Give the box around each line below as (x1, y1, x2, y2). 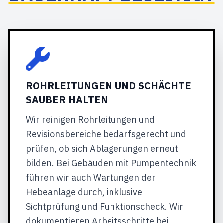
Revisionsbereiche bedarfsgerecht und (26, 128, 186, 140)
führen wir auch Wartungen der (26, 172, 156, 183)
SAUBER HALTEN (26, 93, 108, 106)
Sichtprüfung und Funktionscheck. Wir (26, 201, 183, 212)
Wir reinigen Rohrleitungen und (26, 114, 155, 125)
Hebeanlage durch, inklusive (26, 186, 142, 198)
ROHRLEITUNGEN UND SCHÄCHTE (26, 79, 191, 92)
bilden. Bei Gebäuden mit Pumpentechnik (26, 157, 196, 169)
